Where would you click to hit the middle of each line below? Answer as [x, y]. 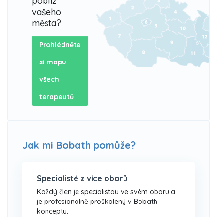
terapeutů [56, 97]
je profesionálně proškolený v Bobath [97, 202]
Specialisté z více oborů [82, 178]
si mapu [53, 62]
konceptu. [53, 211]
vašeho [46, 12]
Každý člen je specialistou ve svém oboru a [106, 192]
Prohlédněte [60, 45]
